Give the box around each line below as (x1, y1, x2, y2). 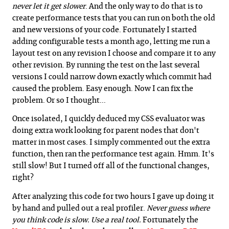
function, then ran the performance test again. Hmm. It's (12, 151, 214, 158)
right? (12, 174, 34, 182)
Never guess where (147, 204, 210, 212)
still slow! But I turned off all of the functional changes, (12, 163, 210, 170)
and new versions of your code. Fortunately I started (12, 26, 197, 34)
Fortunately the (141, 216, 198, 224)
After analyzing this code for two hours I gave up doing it (12, 193, 214, 200)
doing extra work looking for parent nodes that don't (12, 127, 199, 135)
